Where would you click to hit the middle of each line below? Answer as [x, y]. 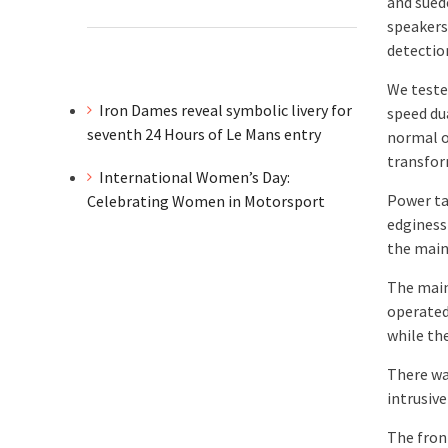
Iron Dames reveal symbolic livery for [225, 110]
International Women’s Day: [194, 176]
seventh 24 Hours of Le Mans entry [204, 134]
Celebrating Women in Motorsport [207, 200]
